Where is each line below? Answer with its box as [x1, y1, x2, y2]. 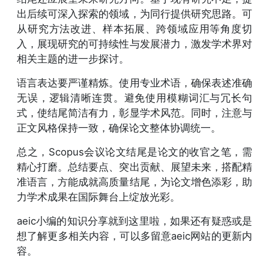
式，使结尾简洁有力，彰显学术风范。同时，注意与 [17, 106, 252, 119]
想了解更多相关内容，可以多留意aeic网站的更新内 [17, 229, 252, 242]
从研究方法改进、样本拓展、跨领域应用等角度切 [17, 22, 252, 35]
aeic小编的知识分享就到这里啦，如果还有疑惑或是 [17, 214, 252, 227]
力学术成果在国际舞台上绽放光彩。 [17, 190, 180, 203]
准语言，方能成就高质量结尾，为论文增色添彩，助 [17, 175, 252, 188]
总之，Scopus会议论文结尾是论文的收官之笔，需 [17, 145, 252, 158]
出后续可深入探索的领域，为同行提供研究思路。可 [17, 7, 252, 20]
